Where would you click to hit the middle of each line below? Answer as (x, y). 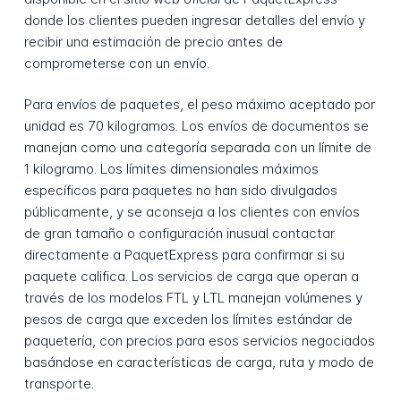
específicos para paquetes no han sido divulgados (180, 191)
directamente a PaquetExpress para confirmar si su (184, 255)
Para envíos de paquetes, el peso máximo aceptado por (199, 105)
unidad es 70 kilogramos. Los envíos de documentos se (196, 126)
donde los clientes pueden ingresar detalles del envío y (194, 20)
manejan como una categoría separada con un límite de (197, 148)
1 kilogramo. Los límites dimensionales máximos (171, 169)
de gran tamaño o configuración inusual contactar (179, 234)
